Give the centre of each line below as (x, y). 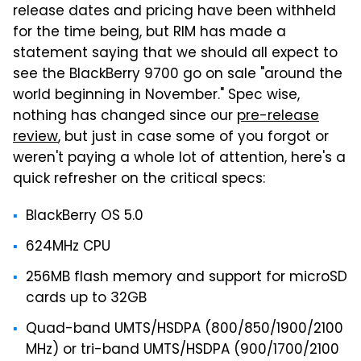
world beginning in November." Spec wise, (156, 96)
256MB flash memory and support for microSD (187, 278)
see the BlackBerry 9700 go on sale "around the (178, 75)
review (35, 138)
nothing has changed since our (125, 117)
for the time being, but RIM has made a (149, 33)
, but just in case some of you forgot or (193, 138)
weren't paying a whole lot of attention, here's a (179, 159)
